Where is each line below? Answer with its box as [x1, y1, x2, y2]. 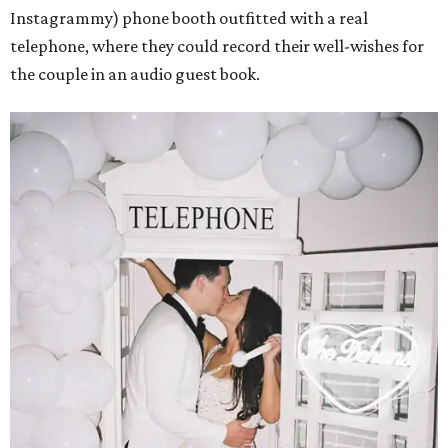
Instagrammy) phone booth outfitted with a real [10, 8, 368, 29]
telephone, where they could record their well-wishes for [10, 36, 424, 57]
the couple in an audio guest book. [10, 64, 260, 85]
